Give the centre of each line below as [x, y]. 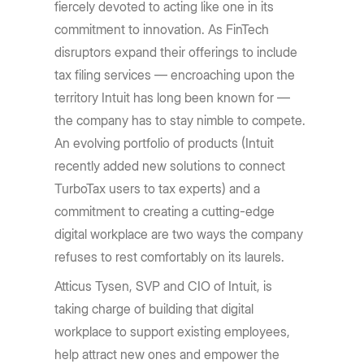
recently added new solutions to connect [170, 166]
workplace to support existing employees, [173, 331]
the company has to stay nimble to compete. [180, 120]
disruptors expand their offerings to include [176, 52]
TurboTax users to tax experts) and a [158, 188]
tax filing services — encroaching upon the [175, 75]
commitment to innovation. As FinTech [162, 29]
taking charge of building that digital [154, 309]
